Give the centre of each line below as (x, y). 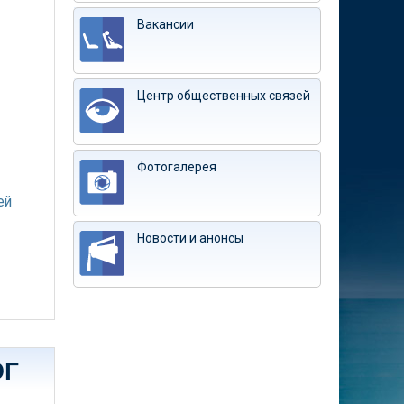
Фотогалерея (177, 167)
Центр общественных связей (224, 96)
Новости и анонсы (190, 238)
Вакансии (165, 24)
